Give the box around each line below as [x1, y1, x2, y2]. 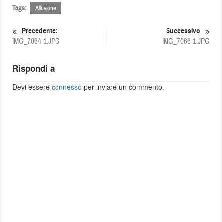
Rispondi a [12, 62, 55, 75]
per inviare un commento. [82, 82, 165, 92]
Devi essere [12, 82, 52, 92]
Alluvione [35, 4, 56, 13]
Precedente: [22, 26, 58, 36]
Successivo [166, 26, 200, 36]
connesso [52, 82, 82, 92]
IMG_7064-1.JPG [12, 37, 60, 47]
